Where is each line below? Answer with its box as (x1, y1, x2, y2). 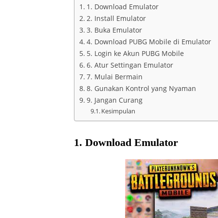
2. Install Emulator (86, 14, 146, 23)
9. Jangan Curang (86, 95, 143, 105)
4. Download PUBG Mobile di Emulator (86, 37, 211, 46)
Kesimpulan (101, 107, 136, 115)
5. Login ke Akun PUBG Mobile (86, 49, 184, 58)
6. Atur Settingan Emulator (86, 60, 173, 70)
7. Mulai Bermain (86, 72, 143, 81)
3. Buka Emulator (86, 25, 142, 35)
